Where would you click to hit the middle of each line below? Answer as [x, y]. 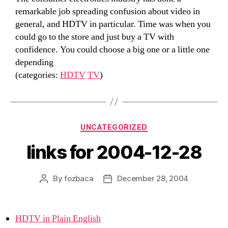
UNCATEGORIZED [114, 127]
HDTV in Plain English [58, 219]
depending [34, 62]
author [55, 190]
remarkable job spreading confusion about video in [108, 11]
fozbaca [79, 178]
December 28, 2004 [153, 178]
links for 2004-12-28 [114, 152]
